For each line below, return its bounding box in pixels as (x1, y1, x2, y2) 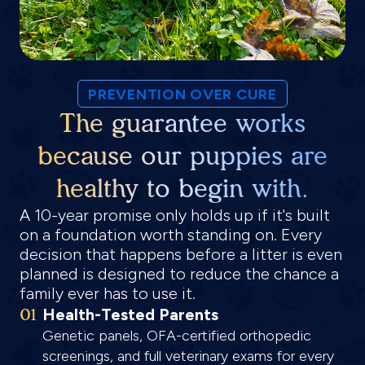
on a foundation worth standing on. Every (20, 225, 322, 244)
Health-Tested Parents (42, 305, 218, 324)
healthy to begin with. (56, 174, 309, 204)
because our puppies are (37, 141, 328, 171)
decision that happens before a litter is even (20, 244, 342, 264)
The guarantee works (59, 108, 306, 139)
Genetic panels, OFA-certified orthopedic (42, 327, 311, 345)
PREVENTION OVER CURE (88, 86, 277, 103)
